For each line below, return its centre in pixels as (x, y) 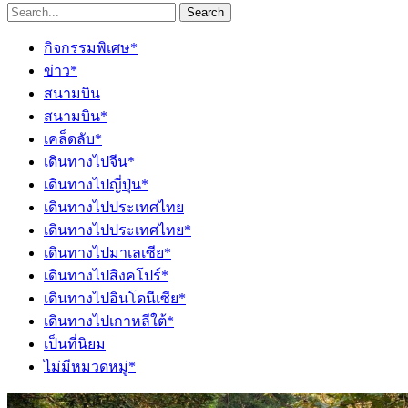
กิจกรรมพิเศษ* (91, 47)
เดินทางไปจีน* (89, 161)
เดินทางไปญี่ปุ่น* (96, 184)
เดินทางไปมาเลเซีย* (107, 252)
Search (205, 12)
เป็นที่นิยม (75, 343)
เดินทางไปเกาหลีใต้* (109, 321)
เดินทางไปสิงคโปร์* (106, 275)
